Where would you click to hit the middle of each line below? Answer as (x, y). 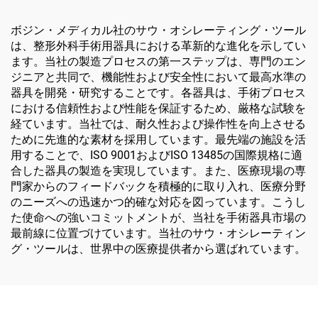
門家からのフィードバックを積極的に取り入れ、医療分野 (158, 187)
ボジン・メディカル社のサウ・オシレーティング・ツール (158, 31)
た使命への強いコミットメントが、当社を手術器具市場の (158, 218)
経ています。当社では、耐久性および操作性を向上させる (158, 124)
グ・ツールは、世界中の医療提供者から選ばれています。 (158, 249)
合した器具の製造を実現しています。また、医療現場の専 (158, 171)
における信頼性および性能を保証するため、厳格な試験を (158, 109)
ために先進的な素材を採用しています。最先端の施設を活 (158, 140)
